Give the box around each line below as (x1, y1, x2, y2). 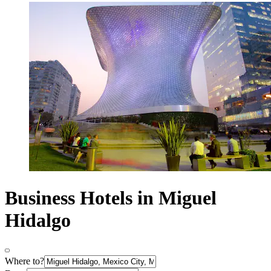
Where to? (5, 256, 44, 267)
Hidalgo (5, 209, 71, 231)
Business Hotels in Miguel (5, 186, 217, 209)
